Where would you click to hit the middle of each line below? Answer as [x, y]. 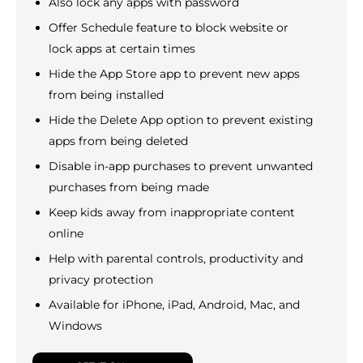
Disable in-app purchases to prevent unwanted [181, 167]
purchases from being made [129, 188]
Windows [75, 326]
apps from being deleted [118, 141]
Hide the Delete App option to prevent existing [181, 120]
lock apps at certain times [122, 49]
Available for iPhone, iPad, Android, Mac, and [174, 305]
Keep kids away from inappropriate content [172, 213]
